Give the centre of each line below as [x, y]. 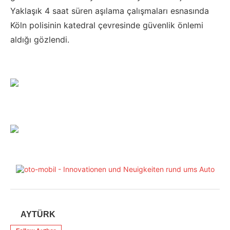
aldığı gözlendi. [40, 40]
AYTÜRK [38, 215]
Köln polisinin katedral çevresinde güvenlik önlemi [107, 25]
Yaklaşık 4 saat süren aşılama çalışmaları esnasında [110, 11]
